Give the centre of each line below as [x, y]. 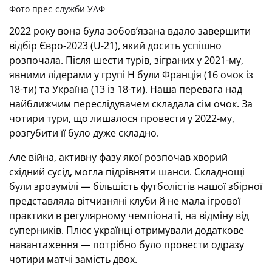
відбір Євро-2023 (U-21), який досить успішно [115, 46]
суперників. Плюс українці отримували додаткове [127, 230]
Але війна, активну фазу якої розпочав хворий [118, 157]
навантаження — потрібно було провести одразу [127, 245]
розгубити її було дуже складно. [84, 133]
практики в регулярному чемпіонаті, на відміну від [129, 216]
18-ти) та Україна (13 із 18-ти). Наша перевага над [126, 89]
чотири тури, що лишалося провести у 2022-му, [122, 118]
